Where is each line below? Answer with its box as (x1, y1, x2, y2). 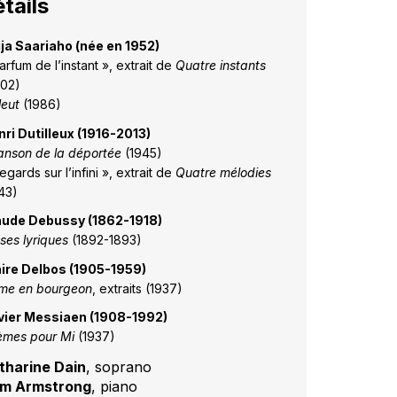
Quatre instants (175, 58, 266, 74)
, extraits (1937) (91, 280, 183, 296)
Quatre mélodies (175, 164, 271, 180)
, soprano (85, 358, 152, 377)
